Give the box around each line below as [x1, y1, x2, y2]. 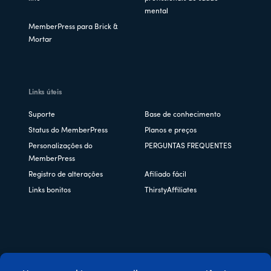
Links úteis [28, 88, 62, 96]
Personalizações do [28, 142, 93, 150]
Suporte [28, 111, 56, 119]
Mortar [28, 36, 53, 44]
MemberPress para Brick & [28, 23, 119, 31]
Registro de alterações [28, 171, 103, 178]
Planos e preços [145, 126, 197, 134]
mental [145, 7, 168, 15]
